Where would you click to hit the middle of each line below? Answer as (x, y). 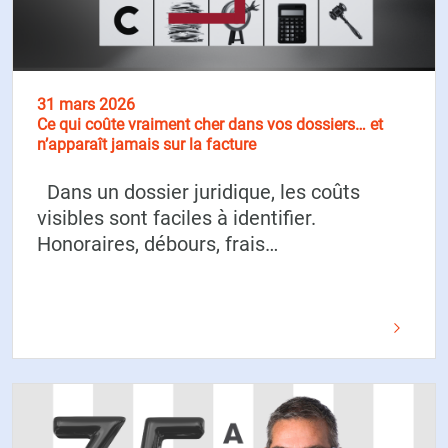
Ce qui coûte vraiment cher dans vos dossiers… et (210, 125)
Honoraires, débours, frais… (157, 244)
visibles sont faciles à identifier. (176, 218)
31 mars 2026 (86, 105)
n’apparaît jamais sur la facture (146, 145)
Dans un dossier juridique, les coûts (198, 192)
